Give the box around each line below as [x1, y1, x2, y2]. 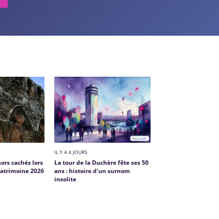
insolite [54, 175, 76, 183]
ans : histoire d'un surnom [54, 166, 130, 175]
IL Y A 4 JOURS [54, 148, 87, 155]
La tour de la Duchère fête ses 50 [54, 158, 149, 167]
